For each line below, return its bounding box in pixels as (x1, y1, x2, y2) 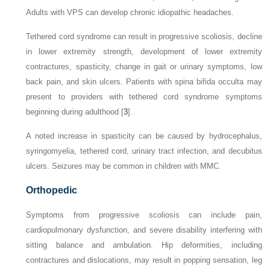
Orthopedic (26, 185, 78, 196)
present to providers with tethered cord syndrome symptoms (26, 92, 262, 102)
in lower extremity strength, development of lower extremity (26, 47, 262, 57)
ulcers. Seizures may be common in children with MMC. (26, 162, 222, 171)
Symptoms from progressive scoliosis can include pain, (26, 210, 262, 220)
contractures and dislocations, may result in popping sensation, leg (26, 256, 262, 265)
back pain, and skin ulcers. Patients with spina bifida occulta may (26, 77, 262, 87)
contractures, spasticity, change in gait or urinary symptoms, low (26, 62, 262, 72)
